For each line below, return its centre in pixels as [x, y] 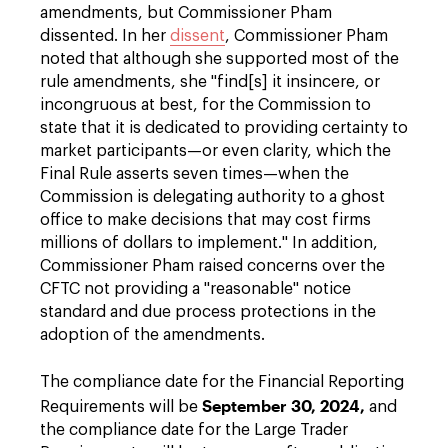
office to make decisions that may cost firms [205, 220]
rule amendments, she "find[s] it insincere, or [210, 82]
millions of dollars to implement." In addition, [209, 243]
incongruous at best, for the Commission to [205, 105]
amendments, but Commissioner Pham [186, 13]
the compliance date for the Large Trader [194, 430]
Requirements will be [121, 407]
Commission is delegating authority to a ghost [212, 197]
